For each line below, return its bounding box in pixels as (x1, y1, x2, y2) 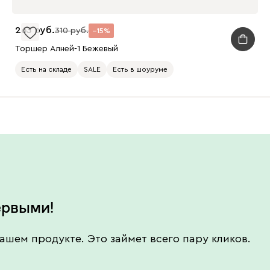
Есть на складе (20, 65, 72, 73)
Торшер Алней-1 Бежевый (14, 44, 118, 53)
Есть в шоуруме (112, 65, 168, 73)
